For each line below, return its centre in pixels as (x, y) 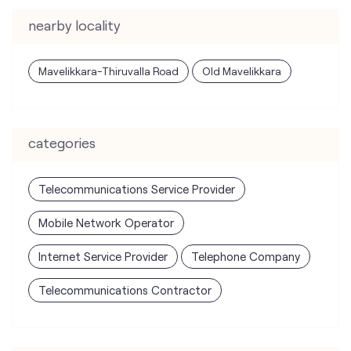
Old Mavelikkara (242, 71)
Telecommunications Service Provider (137, 189)
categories (62, 143)
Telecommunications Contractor (125, 290)
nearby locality (74, 25)
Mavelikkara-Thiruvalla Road (109, 71)
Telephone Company (246, 257)
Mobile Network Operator (106, 223)
